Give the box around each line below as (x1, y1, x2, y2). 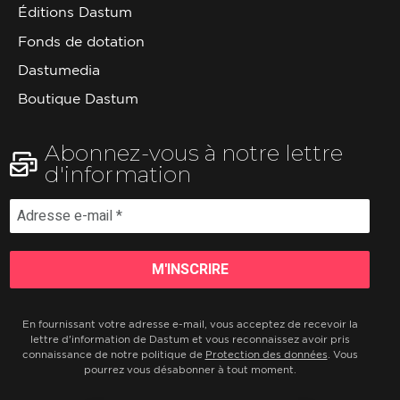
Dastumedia (17, 62, 100, 79)
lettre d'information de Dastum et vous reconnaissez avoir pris (29, 333, 350, 345)
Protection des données (204, 348, 328, 360)
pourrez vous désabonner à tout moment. (83, 363, 296, 375)
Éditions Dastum (17, 4, 132, 21)
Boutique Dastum (17, 91, 138, 107)
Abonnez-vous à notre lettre (45, 139, 344, 167)
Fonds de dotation (17, 33, 145, 49)
